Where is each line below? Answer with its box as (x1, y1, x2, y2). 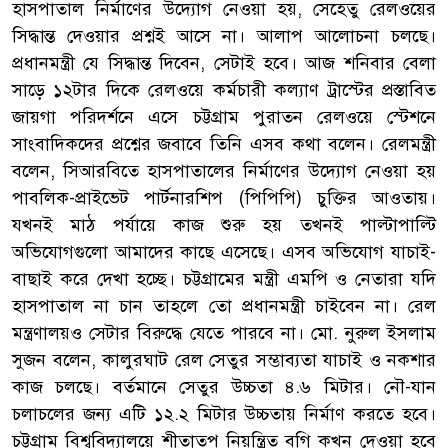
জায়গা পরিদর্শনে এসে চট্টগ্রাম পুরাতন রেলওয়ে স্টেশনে (12, 105, 436, 128)
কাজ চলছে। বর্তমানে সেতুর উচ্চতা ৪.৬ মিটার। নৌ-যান (12, 375, 436, 398)
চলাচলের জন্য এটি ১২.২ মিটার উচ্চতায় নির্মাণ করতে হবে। (12, 402, 436, 425)
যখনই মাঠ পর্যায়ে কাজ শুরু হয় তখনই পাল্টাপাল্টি (12, 213, 436, 236)
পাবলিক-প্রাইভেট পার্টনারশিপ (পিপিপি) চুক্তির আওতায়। (12, 186, 436, 209)
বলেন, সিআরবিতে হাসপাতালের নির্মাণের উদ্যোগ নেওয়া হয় (12, 159, 436, 182)
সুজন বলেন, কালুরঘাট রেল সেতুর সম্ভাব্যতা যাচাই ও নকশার (12, 348, 436, 371)
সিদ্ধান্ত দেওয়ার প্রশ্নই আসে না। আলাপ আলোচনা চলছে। (12, 24, 436, 47)
